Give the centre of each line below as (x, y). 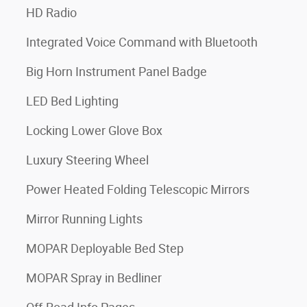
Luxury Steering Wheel (87, 160)
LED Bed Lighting (72, 101)
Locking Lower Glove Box (94, 130)
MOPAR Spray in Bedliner (94, 278)
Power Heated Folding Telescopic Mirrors (138, 189)
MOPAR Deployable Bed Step (105, 248)
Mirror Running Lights (84, 219)
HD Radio (51, 12)
